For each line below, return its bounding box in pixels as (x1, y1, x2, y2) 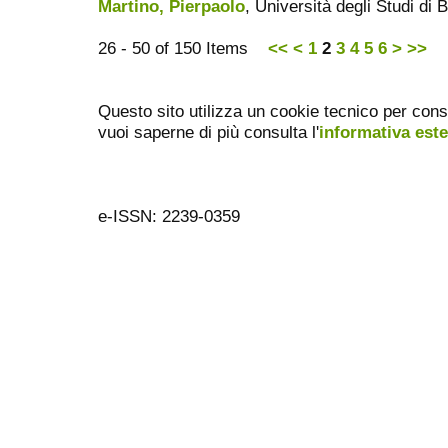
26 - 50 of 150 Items (98, 38, 268, 59)
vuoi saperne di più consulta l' (98, 122, 319, 143)
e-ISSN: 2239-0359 (98, 206, 240, 227)
